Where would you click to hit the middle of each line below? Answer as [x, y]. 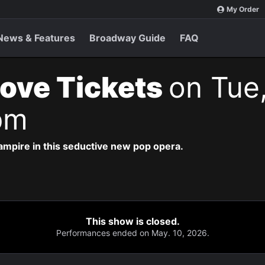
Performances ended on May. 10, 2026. [132, 233]
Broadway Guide [127, 38]
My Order [243, 9]
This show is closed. [132, 221]
